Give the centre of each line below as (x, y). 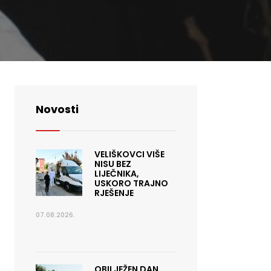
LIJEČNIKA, (116, 174)
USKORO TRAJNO (131, 183)
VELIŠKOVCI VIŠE (129, 154)
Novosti (57, 109)
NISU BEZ (113, 164)
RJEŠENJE (114, 193)
